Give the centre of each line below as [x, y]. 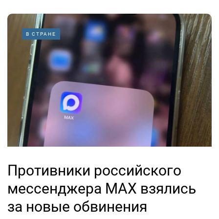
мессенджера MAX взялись [102, 188]
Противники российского [94, 170]
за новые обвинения [77, 206]
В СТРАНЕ [41, 34]
